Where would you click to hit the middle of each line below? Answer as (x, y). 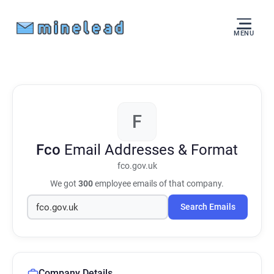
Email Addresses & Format (151, 150)
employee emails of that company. (158, 183)
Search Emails (208, 207)
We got (64, 183)
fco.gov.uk (137, 166)
